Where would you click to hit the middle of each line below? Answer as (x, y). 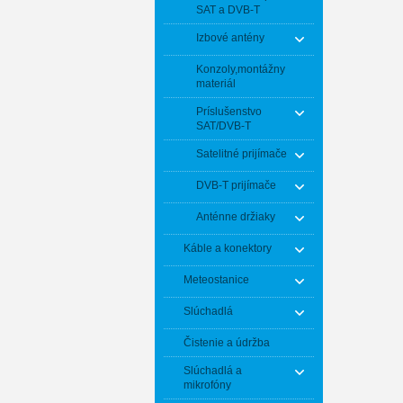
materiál (216, 84)
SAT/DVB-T (224, 126)
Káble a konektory (228, 248)
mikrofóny (207, 385)
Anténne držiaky (236, 217)
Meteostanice (216, 280)
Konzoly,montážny (241, 69)
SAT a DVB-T (228, 10)
